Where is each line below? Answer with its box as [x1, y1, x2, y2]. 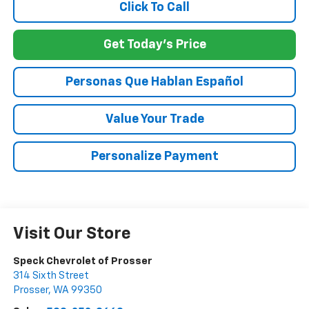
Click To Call [119, 1, 190, 14]
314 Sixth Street [12, 270, 89, 281]
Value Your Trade [105, 113, 204, 126]
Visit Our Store [12, 226, 131, 243]
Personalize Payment [90, 150, 219, 163]
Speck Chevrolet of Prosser [12, 256, 152, 267]
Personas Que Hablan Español [66, 76, 243, 89]
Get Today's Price [103, 39, 206, 52]
